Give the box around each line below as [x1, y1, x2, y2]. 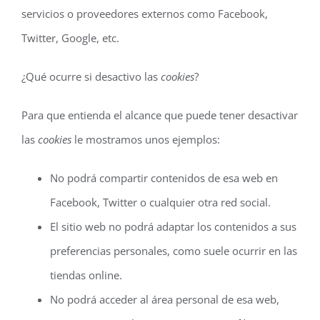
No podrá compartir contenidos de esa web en [50, 171, 278, 185]
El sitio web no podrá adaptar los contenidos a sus [50, 219, 296, 234]
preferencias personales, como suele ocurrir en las [50, 244, 297, 258]
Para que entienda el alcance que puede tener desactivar [21, 108, 298, 122]
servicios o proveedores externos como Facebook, [21, 6, 268, 21]
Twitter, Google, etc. [21, 31, 119, 45]
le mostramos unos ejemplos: [71, 132, 220, 146]
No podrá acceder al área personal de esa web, [50, 292, 279, 306]
